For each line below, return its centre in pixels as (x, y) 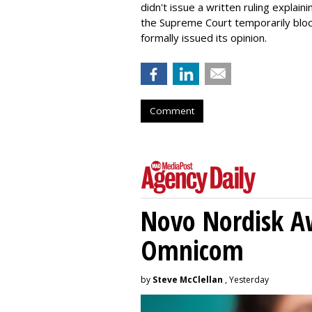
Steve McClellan (188, 280)
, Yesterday (246, 280)
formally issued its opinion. (204, 38)
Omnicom (192, 250)
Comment (172, 111)
